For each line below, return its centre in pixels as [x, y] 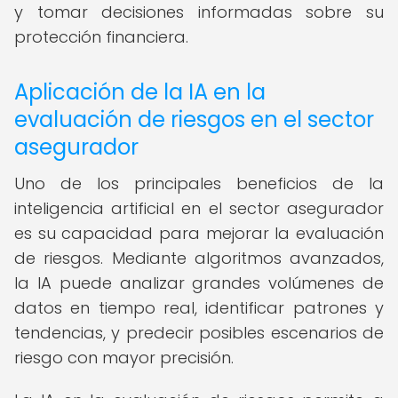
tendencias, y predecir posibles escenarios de [199, 333]
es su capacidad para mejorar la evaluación [199, 233]
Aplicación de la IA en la [140, 92]
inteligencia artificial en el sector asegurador [199, 208]
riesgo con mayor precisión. [124, 358]
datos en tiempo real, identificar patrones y [199, 308]
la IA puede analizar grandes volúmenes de [199, 283]
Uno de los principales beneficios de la [199, 183]
